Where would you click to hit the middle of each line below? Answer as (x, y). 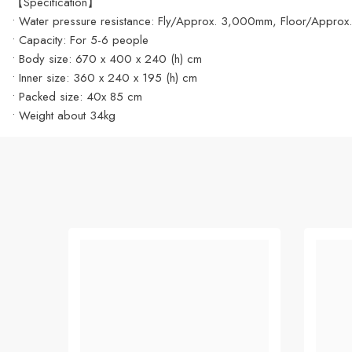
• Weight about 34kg (64, 115)
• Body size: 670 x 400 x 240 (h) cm (107, 59)
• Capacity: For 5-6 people (80, 40)
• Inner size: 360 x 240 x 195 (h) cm (104, 78)
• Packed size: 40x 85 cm (77, 97)
